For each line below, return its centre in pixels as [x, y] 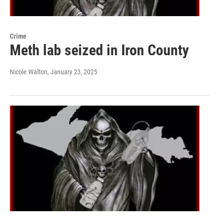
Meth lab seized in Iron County [99, 50]
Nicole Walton [29, 72]
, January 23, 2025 [72, 72]
